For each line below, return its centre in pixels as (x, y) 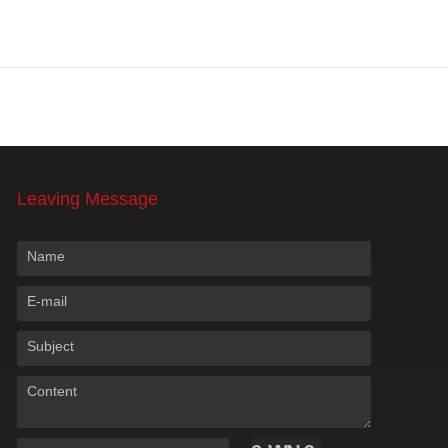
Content (52, 391)
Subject (50, 346)
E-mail (47, 301)
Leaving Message (87, 199)
